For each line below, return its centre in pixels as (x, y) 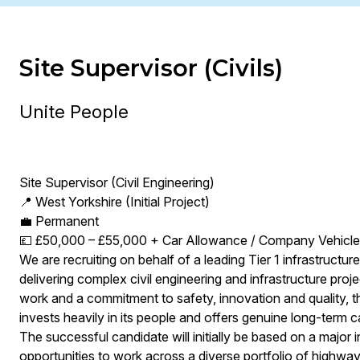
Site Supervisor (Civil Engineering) (117, 182)
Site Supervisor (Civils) (151, 68)
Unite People (74, 111)
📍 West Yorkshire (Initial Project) (114, 202)
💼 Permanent (59, 221)
